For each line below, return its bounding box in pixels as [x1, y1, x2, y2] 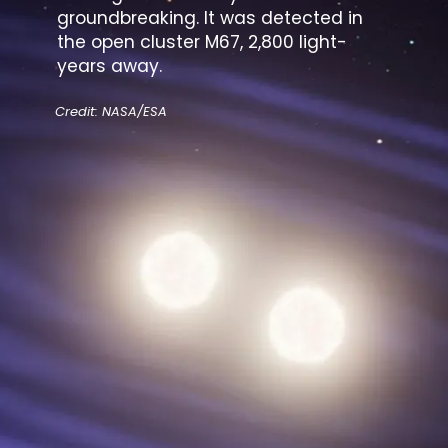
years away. [56, 53, 162, 78]
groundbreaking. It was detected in [56, 5, 363, 30]
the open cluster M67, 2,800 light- [56, 29, 347, 54]
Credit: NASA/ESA [55, 102, 168, 122]
